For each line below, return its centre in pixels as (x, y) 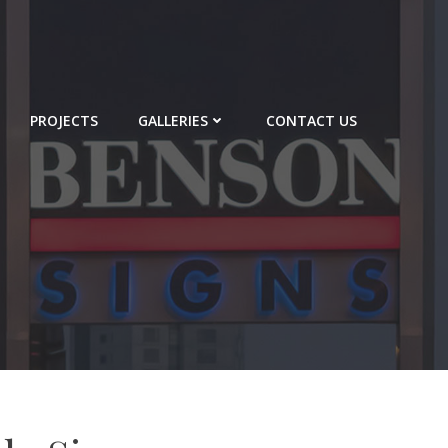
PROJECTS (64, 120)
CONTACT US (311, 120)
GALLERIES (173, 120)
